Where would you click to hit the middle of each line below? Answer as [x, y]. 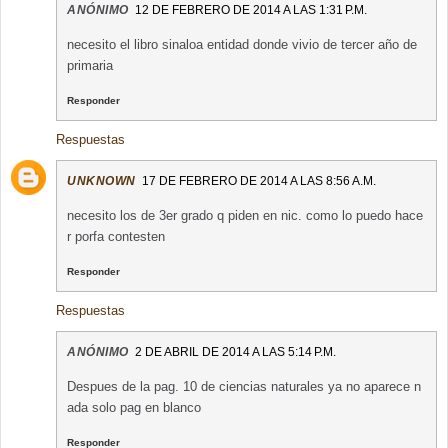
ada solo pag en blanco [134, 408]
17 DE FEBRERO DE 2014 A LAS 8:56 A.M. [258, 181]
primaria [90, 66]
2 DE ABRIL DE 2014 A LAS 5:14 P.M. [235, 352]
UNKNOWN [101, 181]
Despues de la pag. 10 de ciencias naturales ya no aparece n [244, 387]
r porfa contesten [116, 237]
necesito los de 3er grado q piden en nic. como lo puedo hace [245, 216]
